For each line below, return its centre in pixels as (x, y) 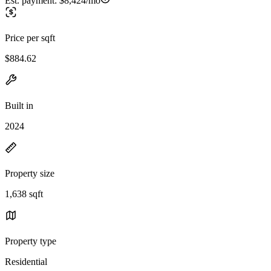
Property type (31, 241)
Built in (19, 105)
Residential (26, 261)
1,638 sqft (24, 194)
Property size (30, 173)
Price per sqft (30, 38)
